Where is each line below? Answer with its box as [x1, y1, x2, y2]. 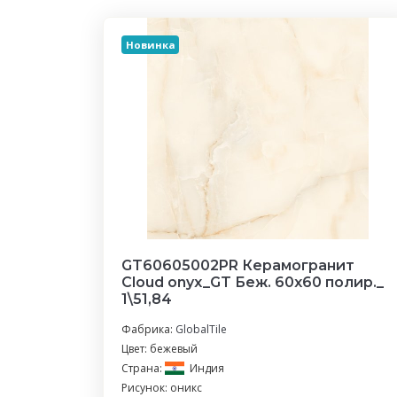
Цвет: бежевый [121, 341, 198, 356]
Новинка [125, 37, 175, 51]
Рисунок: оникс [121, 380, 202, 395]
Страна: [121, 361, 165, 376]
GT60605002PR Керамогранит [121, 257, 354, 274]
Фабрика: [121, 322, 175, 337]
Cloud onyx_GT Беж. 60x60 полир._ [121, 274, 384, 291]
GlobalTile [175, 322, 227, 337]
